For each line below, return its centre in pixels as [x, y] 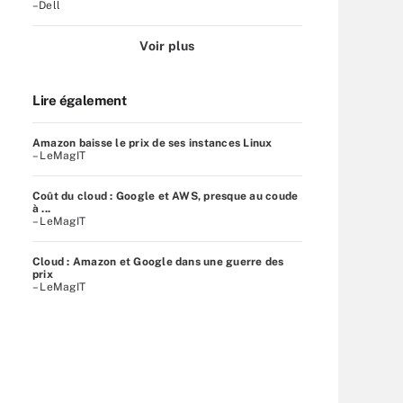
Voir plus [167, 45]
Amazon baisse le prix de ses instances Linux [152, 143]
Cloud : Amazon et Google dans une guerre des [158, 261]
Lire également [80, 100]
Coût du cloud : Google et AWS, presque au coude [166, 196]
